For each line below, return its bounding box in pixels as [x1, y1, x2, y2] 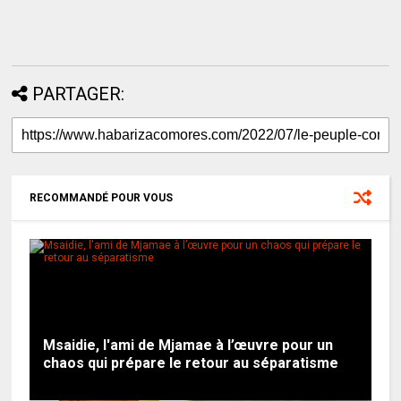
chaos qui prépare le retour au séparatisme [43, 354, 339, 371]
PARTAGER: [32, 82, 125, 105]
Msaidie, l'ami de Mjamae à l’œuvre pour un [43, 336, 334, 354]
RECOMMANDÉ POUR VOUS [30, 191, 174, 204]
